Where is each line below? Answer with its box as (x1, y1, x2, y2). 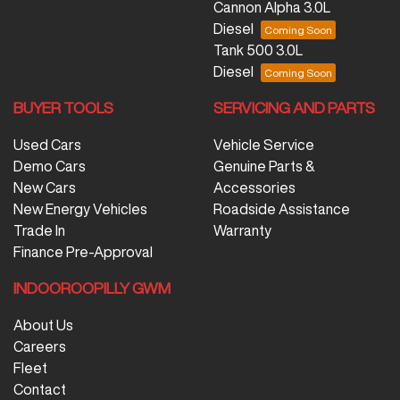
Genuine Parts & (213, 159, 315, 174)
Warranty (213, 223, 271, 238)
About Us (13, 318, 73, 333)
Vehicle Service (213, 137, 314, 153)
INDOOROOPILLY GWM (13, 280, 171, 296)
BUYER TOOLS (13, 100, 113, 116)
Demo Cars (13, 159, 86, 174)
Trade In (13, 223, 65, 238)
